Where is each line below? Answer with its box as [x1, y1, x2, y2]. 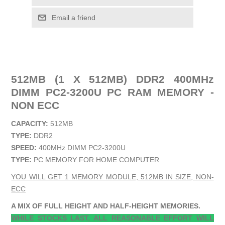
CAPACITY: [11, 119, 49, 128]
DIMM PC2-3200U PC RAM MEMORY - [11, 86, 214, 98]
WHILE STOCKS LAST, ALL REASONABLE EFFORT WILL [11, 213, 214, 222]
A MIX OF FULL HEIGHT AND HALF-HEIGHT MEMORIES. [11, 201, 201, 210]
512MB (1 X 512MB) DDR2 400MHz [11, 73, 214, 85]
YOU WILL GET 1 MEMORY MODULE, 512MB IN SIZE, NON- [11, 172, 214, 181]
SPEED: [11, 143, 39, 152]
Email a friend [51, 13, 95, 22]
